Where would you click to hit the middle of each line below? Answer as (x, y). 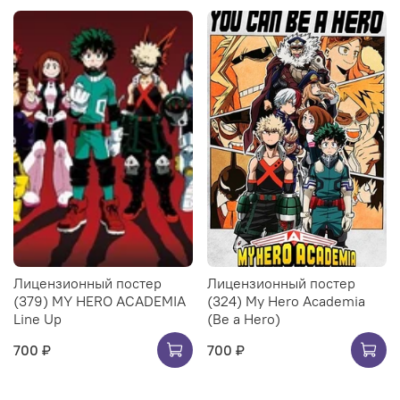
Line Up (37, 318)
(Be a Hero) (244, 318)
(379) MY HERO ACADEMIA (100, 300)
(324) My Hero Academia (286, 300)
